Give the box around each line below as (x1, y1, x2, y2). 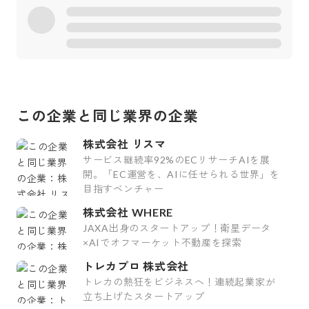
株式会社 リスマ (83, 137, 166, 150)
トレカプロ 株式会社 (83, 259, 189, 272)
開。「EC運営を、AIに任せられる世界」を (83, 168, 280, 180)
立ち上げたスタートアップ (83, 290, 205, 302)
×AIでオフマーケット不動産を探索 (83, 237, 242, 248)
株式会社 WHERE (83, 206, 173, 219)
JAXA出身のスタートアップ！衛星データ (83, 222, 271, 234)
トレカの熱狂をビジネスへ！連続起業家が (83, 276, 276, 288)
